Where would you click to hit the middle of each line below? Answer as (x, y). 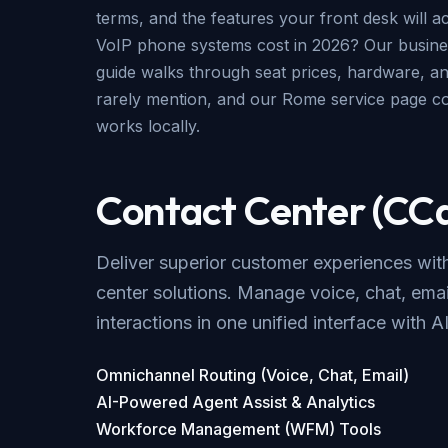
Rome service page (354, 99)
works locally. (148, 126)
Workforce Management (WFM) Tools (238, 429)
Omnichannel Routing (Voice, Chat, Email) (252, 375)
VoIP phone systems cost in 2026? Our (247, 45)
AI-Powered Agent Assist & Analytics (235, 402)
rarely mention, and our (189, 99)
